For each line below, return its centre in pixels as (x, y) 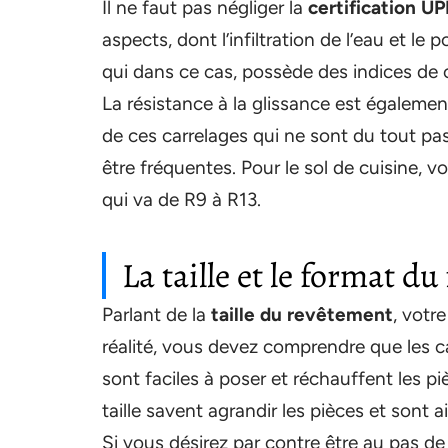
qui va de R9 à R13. (181, 199)
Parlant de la (154, 314)
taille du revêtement (299, 314)
